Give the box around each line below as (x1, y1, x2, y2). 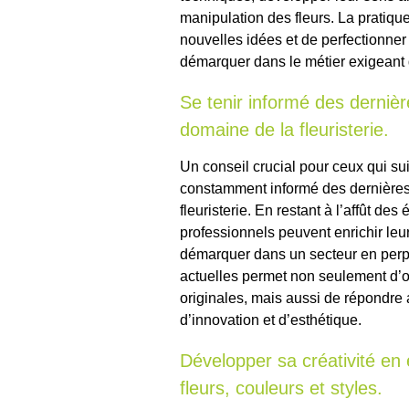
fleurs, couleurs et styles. (180, 378, 383, 399)
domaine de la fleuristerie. (180, 120, 389, 141)
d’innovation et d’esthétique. (180, 312, 362, 329)
